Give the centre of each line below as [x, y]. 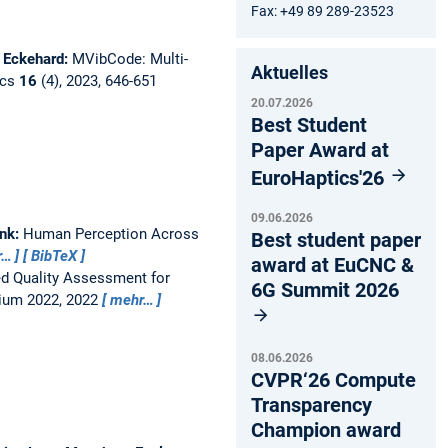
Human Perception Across [110, 233]
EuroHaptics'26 [320, 177]
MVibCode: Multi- [129, 58]
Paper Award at [320, 149]
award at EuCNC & [332, 264]
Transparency [311, 404]
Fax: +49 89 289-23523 [322, 10]
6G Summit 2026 [325, 289]
